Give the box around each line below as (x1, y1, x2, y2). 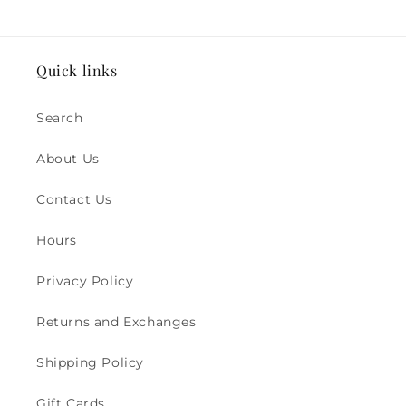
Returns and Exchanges (36, 314, 197, 331)
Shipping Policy (36, 354, 144, 372)
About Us (36, 150, 100, 168)
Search (36, 110, 83, 127)
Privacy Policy (36, 273, 134, 290)
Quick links (36, 61, 118, 81)
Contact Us (36, 191, 112, 208)
